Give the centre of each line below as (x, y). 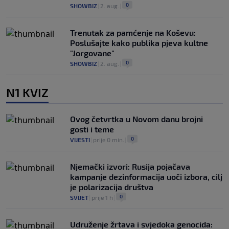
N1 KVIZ (27, 92)
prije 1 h (102, 197)
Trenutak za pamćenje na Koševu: (133, 32)
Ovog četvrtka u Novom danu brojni (136, 119)
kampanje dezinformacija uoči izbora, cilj (146, 176)
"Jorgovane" (92, 53)
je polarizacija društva (112, 187)
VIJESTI (80, 139)
